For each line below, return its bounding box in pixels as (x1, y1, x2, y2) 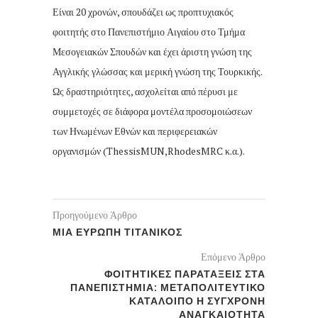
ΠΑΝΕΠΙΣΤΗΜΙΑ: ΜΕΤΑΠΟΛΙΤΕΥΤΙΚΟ (70, 282, 265, 294)
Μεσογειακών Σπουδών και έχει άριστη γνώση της (53, 45, 252, 59)
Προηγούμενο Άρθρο (53, 208, 137, 222)
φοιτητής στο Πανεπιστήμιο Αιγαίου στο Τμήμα (53, 25, 245, 39)
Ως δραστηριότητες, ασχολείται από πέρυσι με (53, 84, 238, 99)
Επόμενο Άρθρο (201, 250, 265, 264)
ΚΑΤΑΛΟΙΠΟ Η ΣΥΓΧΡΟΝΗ (129, 295, 265, 307)
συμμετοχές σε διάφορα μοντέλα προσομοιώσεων (53, 104, 252, 119)
